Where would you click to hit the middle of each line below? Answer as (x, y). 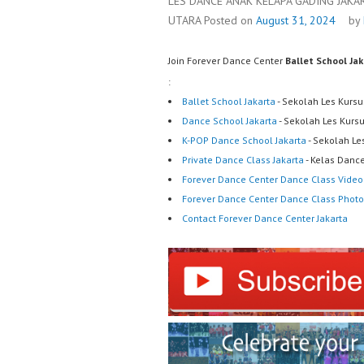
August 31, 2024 (296, 20)
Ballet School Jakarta (229, 101)
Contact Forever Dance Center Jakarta (265, 218)
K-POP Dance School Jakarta (244, 140)
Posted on (230, 20)
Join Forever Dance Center (227, 60)
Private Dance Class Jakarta (243, 159)
